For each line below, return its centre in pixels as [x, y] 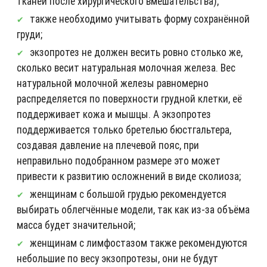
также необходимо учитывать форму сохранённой [140, 18]
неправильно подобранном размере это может [119, 160]
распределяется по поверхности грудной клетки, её [129, 98]
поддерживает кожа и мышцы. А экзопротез [114, 114]
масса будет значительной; [76, 225]
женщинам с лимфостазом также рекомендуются [139, 243]
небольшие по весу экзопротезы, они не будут [117, 258]
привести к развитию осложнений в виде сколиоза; [129, 176]
